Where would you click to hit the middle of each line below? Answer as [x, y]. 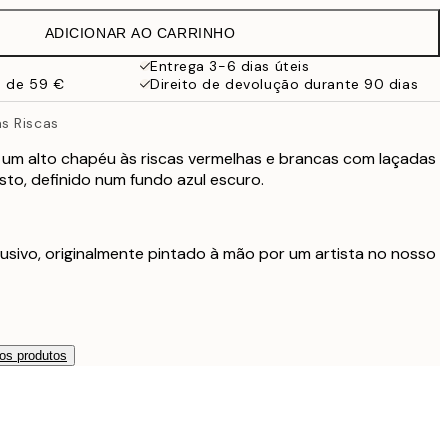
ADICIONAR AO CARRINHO [140, 33]
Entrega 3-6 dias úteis [230, 66]
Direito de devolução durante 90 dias [284, 84]
